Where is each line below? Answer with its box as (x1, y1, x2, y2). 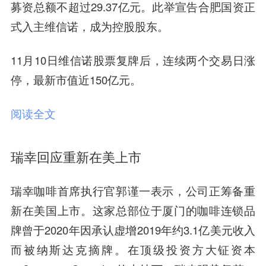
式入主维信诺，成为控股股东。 (10, 18, 169, 34)
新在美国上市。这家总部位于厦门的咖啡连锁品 (10, 202, 256, 218)
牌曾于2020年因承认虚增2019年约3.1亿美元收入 (10, 222, 256, 238)
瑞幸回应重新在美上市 (10, 148, 141, 167)
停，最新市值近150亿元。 (10, 71, 141, 87)
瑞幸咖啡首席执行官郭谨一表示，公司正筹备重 (10, 183, 256, 199)
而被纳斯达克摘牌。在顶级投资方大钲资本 (10, 242, 256, 258)
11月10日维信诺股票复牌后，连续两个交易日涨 (10, 52, 256, 68)
